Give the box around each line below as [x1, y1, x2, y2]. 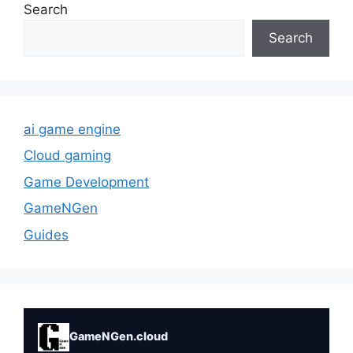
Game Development [24, 173, 149, 190]
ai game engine [24, 121, 121, 137]
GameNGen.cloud [69, 329, 168, 344]
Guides [24, 226, 69, 243]
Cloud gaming [24, 147, 111, 164]
